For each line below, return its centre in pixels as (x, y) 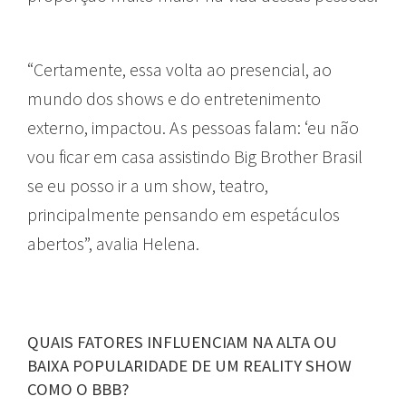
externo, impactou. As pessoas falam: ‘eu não (193, 127)
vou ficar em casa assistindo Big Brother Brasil (195, 156)
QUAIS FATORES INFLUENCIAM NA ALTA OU (182, 342)
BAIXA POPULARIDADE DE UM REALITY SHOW (189, 365)
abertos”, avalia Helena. (113, 243)
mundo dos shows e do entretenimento (174, 98)
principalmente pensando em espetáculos (184, 214)
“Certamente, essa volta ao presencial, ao (179, 69)
